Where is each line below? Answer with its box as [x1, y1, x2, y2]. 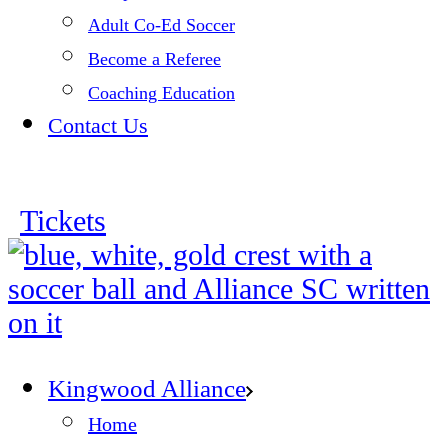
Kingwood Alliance [48, 375, 246, 402]
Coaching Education [88, 83, 235, 103]
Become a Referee [88, 49, 221, 69]
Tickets [20, 204, 106, 237]
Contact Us [48, 113, 148, 138]
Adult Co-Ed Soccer [88, 15, 235, 35]
